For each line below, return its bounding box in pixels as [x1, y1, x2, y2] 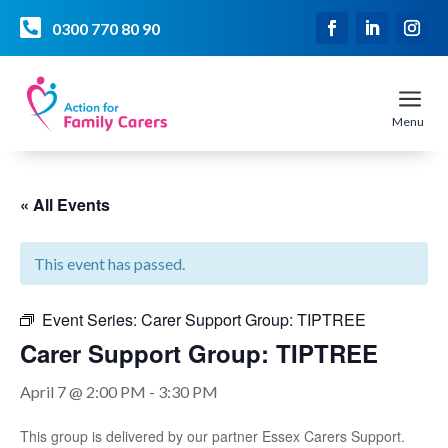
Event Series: [42, 308, 141, 331]
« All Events [20, 193, 110, 216]
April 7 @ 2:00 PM [20, 382, 146, 401]
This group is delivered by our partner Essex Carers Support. [20, 426, 405, 446]
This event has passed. [34, 254, 185, 273]
